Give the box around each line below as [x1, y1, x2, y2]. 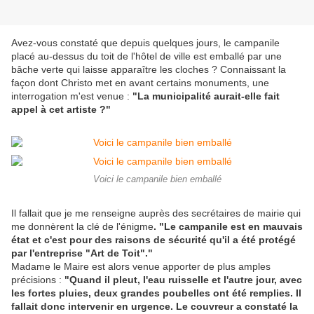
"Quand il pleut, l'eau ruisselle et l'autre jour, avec [64, 274, 302, 286]
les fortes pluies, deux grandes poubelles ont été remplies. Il [11, 287, 301, 299]
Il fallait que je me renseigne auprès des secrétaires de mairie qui [11, 207, 301, 219]
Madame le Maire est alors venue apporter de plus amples [11, 261, 271, 273]
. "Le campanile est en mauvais [153, 221, 303, 233]
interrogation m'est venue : [11, 90, 132, 102]
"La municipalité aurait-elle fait [132, 90, 280, 102]
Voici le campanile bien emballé [93, 175, 221, 185]
